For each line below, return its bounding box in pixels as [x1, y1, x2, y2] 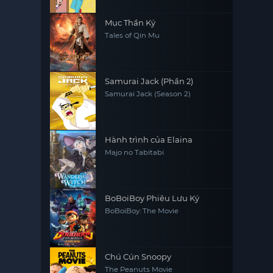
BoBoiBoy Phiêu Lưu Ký [105, 193, 200, 203]
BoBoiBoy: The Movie [105, 207, 179, 215]
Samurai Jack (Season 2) [105, 90, 191, 98]
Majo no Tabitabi [105, 148, 165, 157]
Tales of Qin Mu [105, 31, 160, 40]
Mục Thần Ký [105, 18, 156, 27]
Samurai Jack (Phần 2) [105, 76, 194, 86]
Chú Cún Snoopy [105, 252, 172, 261]
